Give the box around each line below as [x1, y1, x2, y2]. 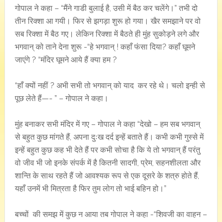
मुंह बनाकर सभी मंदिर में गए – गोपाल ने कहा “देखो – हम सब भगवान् [14, 119, 200, 129]
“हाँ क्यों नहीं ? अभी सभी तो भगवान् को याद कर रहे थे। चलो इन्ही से [14, 81, 205, 90]
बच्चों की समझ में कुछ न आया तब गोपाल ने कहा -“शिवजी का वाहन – [14, 210, 207, 219]
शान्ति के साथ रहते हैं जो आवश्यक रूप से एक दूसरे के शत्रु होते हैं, [14, 171, 199, 180]
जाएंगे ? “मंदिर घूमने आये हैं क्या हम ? [14, 55, 117, 64]
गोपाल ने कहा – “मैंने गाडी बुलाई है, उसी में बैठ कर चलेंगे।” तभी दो [14, 3, 198, 13]
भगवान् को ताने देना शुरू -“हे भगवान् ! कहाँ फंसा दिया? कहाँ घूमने [14, 42, 195, 52]
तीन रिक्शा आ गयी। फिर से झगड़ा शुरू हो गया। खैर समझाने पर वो [14, 16, 201, 26]
